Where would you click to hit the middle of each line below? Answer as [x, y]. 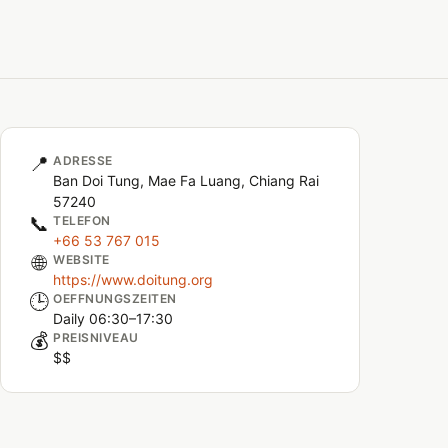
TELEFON [82, 220]
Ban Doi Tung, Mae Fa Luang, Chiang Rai [186, 180]
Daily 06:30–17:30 [113, 318]
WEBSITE [81, 259]
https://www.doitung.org [133, 279]
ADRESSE [83, 160]
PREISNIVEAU [96, 337]
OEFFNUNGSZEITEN [115, 298]
